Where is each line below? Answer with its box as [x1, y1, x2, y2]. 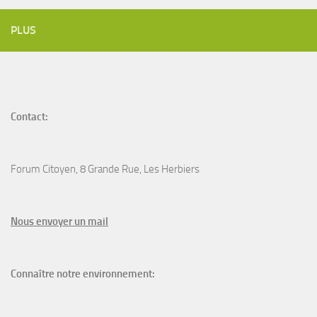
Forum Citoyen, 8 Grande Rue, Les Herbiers [11, 163, 200, 176]
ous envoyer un [18, 215, 86, 229]
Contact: [11, 110, 48, 124]
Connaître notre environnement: [11, 267, 155, 281]
